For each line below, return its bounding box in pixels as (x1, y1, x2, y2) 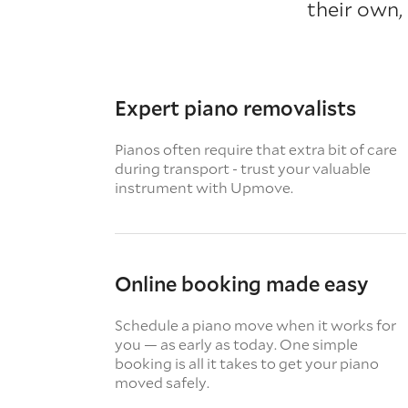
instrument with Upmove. (115, 178, 293, 197)
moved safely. (115, 372, 209, 392)
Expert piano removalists (115, 95, 356, 121)
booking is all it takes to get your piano (115, 353, 379, 372)
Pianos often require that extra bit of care (115, 139, 397, 158)
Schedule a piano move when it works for (115, 315, 396, 334)
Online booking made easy (115, 270, 369, 297)
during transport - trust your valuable (115, 158, 371, 178)
